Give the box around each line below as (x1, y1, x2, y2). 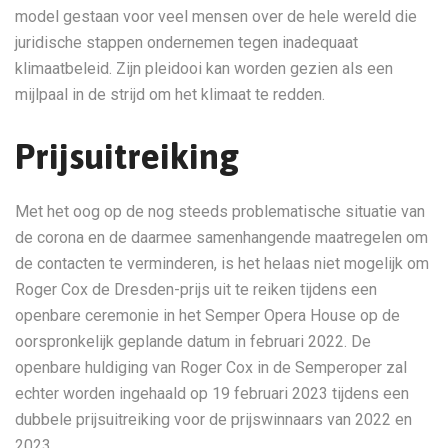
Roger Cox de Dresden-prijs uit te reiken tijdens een (15, 280, 377, 299)
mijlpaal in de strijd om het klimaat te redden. (15, 85, 325, 104)
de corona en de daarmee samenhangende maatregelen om (15, 228, 428, 247)
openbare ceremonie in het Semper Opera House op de (15, 306, 400, 325)
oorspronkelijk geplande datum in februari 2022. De (15, 332, 371, 351)
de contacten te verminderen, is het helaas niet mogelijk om (15, 254, 429, 273)
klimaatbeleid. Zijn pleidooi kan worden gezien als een (15, 59, 393, 78)
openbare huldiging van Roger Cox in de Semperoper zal (15, 358, 407, 377)
